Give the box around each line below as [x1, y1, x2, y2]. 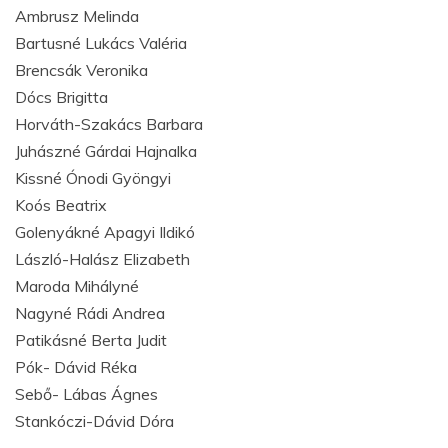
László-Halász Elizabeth [15, 249, 190, 269]
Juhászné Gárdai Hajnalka [15, 141, 197, 161]
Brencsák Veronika [15, 60, 148, 80]
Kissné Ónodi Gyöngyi [15, 168, 171, 188]
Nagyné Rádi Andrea [15, 303, 165, 323]
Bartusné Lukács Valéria [15, 33, 187, 53]
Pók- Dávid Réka [15, 357, 137, 377]
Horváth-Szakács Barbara [15, 114, 203, 134]
